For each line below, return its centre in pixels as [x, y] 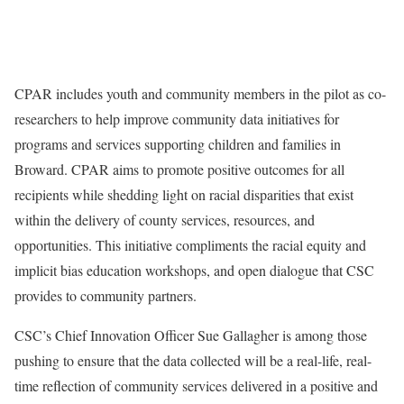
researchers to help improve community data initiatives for [177, 119]
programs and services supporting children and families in [178, 144]
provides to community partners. [106, 295]
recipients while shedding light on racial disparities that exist [184, 194]
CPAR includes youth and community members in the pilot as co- [200, 93]
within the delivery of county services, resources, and [165, 220]
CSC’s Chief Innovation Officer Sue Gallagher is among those [191, 335]
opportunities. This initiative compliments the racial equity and [190, 245]
